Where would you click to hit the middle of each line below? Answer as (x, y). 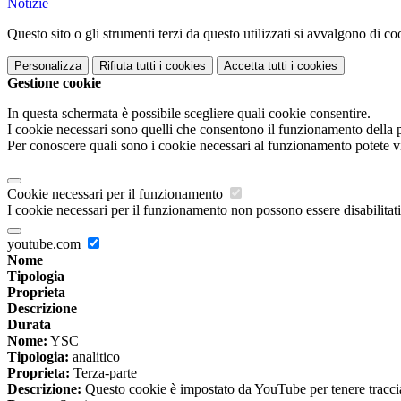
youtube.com (46, 244)
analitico (94, 357)
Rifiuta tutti (128, 66)
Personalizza (48, 66)
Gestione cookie (54, 83)
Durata (29, 325)
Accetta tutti (256, 66)
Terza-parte (103, 373)
